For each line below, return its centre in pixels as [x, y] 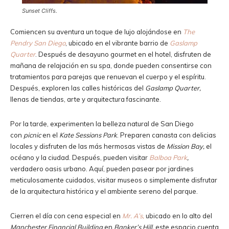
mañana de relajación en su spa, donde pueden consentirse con [111, 65]
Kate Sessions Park [88, 135]
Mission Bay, [186, 146]
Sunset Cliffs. [39, 10]
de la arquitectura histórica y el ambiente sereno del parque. [105, 191]
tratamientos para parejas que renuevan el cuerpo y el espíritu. [108, 76]
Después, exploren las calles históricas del [78, 88]
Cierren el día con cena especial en [66, 215]
